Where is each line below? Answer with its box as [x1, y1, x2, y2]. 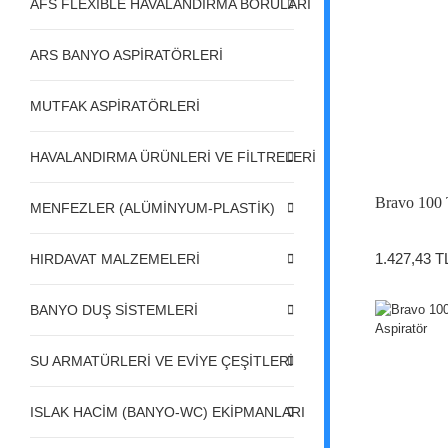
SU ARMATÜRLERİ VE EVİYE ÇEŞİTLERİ [30, 352, 293, 369]
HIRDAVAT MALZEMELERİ [30, 250, 200, 267]
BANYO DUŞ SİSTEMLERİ [30, 301, 198, 318]
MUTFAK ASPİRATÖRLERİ [30, 97, 200, 114]
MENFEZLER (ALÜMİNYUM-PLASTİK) [30, 199, 275, 216]
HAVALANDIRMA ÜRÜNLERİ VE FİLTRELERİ [30, 148, 316, 165]
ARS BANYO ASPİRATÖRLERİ [30, 46, 223, 63]
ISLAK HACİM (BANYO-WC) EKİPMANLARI [30, 403, 305, 420]
